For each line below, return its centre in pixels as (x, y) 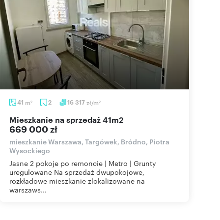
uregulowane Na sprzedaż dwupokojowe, (77, 172)
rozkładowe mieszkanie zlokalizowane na (77, 181)
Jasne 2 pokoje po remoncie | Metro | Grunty (83, 163)
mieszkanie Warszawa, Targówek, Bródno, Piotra (89, 141)
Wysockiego (30, 150)
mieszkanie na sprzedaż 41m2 (70, 119)
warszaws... (28, 190)
